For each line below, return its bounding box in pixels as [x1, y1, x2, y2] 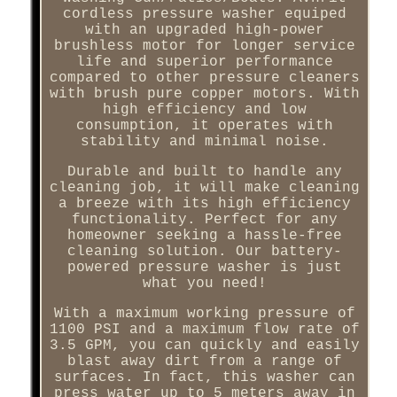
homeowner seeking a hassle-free [66, 227, 342, 244]
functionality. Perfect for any [71, 211, 338, 228]
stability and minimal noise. [80, 133, 329, 150]
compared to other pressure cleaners [49, 69, 360, 86]
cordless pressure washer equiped [62, 5, 346, 22]
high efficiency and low [102, 101, 307, 118]
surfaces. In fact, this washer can [53, 369, 355, 385]
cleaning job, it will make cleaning [49, 179, 360, 196]
